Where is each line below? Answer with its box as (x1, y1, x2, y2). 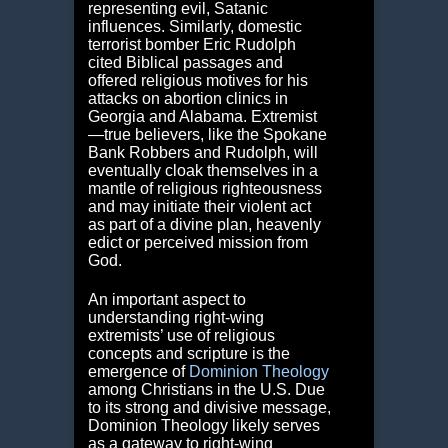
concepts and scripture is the (87, 345, 290, 363)
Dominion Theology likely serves (87, 417, 320, 435)
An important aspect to (87, 291, 246, 309)
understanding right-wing (87, 309, 264, 327)
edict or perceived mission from (87, 234, 308, 252)
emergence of (87, 363, 189, 381)
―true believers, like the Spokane (87, 126, 327, 144)
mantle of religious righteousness (87, 180, 322, 198)
